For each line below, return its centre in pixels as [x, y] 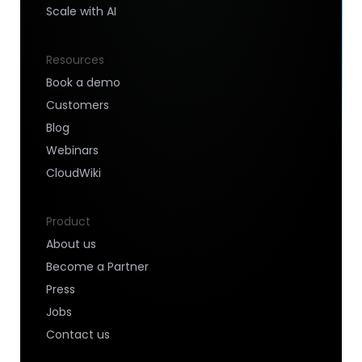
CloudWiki [74, 173]
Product [68, 222]
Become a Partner [97, 267]
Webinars [72, 151]
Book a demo [83, 83]
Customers [78, 105]
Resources [75, 60]
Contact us [78, 335]
